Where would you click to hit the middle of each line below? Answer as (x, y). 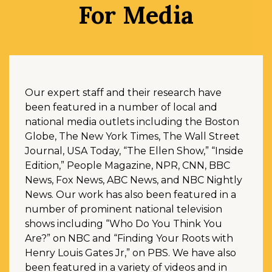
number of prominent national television (124, 209)
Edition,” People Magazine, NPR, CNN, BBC (127, 166)
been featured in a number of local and (121, 107)
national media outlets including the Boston (132, 122)
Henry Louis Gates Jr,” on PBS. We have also (131, 253)
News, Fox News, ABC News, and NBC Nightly (134, 180)
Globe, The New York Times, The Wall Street (132, 137)
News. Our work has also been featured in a (131, 195)
